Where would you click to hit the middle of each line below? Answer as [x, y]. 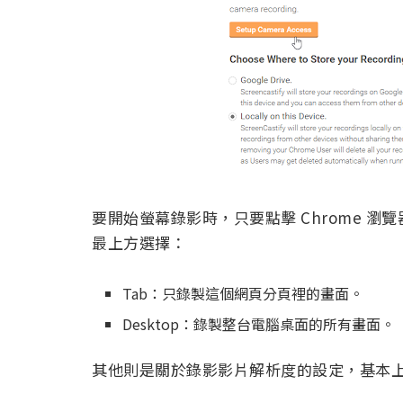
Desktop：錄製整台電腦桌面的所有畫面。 [259, 324]
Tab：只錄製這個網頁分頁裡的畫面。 [243, 294]
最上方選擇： [139, 242]
